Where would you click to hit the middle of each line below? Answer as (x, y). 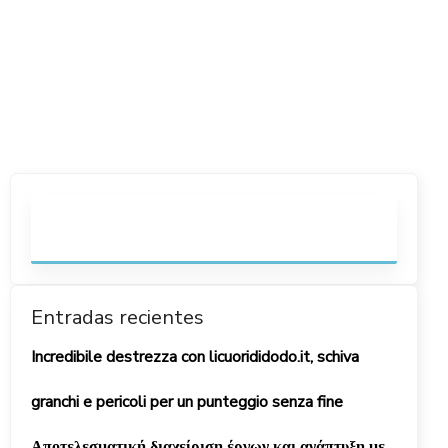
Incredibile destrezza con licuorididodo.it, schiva (195, 357)
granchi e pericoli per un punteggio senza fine (187, 402)
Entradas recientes (117, 317)
